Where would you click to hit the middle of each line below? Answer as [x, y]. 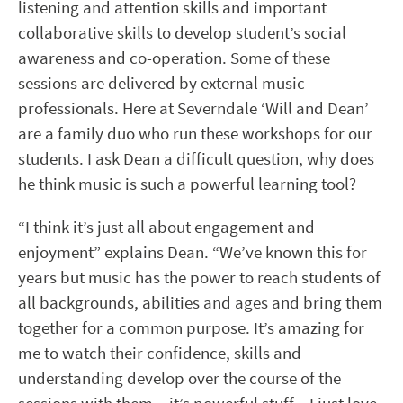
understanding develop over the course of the [179, 379]
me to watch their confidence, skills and [160, 354]
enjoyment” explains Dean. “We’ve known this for [193, 253]
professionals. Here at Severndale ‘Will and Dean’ [193, 109]
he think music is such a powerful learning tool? [187, 184]
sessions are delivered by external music [161, 84]
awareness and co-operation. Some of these [174, 58]
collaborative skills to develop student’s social [182, 33]
